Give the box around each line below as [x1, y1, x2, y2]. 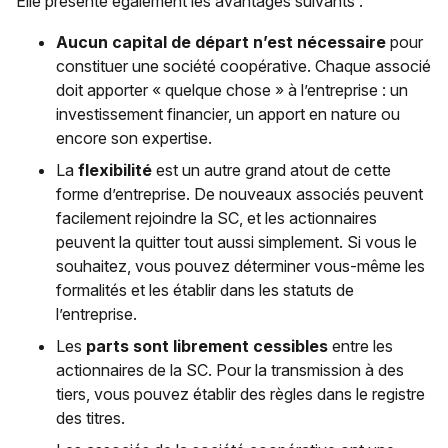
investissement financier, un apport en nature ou [56, 103, 400, 124]
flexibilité [78, 159, 152, 180]
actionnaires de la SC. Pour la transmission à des [56, 359, 404, 380]
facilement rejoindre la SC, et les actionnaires [56, 207, 377, 228]
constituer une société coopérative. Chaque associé [56, 55, 431, 76]
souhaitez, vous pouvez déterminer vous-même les [56, 255, 425, 276]
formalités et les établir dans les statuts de [56, 279, 354, 300]
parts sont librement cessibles [86, 335, 328, 356]
